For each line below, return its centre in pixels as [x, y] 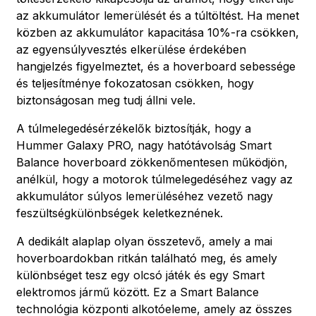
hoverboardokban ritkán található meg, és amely [147, 258]
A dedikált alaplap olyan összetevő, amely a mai [144, 241]
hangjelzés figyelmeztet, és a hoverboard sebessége [156, 66]
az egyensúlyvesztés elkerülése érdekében [131, 49]
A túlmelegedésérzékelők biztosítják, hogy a [134, 128]
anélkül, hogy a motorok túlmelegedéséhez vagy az [154, 179]
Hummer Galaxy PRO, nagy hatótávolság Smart [144, 145]
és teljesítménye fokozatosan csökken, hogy [135, 83]
